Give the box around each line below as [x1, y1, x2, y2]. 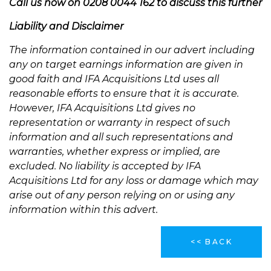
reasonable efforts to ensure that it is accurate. [9, 88, 239, 99]
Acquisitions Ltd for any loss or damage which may [9, 175, 258, 186]
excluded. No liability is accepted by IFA [9, 160, 201, 172]
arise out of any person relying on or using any [9, 189, 235, 201]
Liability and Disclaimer [9, 21, 123, 32]
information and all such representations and [9, 131, 233, 143]
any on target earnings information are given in [9, 59, 243, 70]
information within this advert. [9, 204, 158, 215]
